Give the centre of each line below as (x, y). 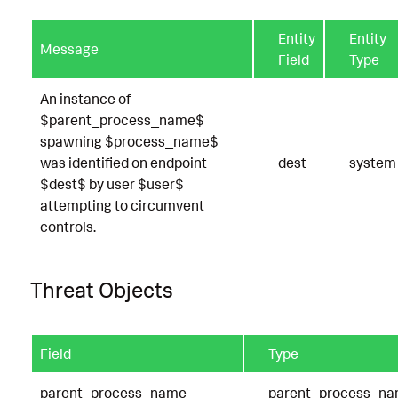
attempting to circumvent (122, 205)
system (373, 162)
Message (69, 48)
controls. (68, 226)
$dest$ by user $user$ (112, 183)
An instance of (85, 98)
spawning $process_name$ (129, 141)
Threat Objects (102, 290)
